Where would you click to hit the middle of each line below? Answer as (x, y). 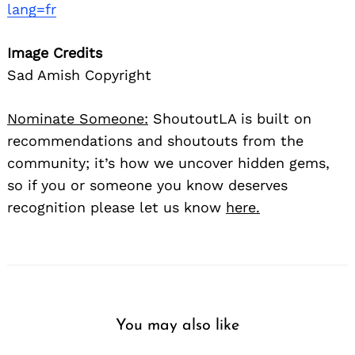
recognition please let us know (116, 207)
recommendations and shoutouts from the (155, 140)
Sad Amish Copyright (79, 74)
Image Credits (55, 52)
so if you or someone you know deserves (147, 185)
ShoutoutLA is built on (230, 118)
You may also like (177, 325)
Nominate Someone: (78, 118)
